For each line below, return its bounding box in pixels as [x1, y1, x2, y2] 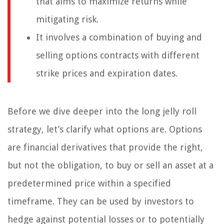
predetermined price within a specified [7, 178, 171, 189]
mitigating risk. [36, 14, 98, 25]
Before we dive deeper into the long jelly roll [7, 106, 196, 117]
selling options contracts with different [36, 50, 199, 61]
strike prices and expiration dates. [36, 68, 177, 79]
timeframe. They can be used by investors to [7, 196, 194, 207]
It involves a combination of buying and [36, 32, 202, 43]
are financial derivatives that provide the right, [7, 142, 203, 153]
